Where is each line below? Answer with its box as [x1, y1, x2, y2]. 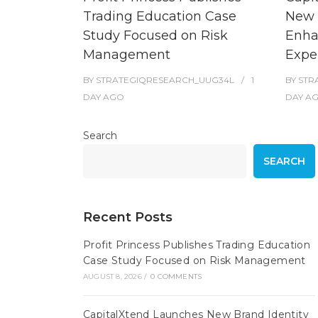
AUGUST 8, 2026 [83, 272, 142, 281]
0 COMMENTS [150, 272, 202, 281]
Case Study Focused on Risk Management [83, 254, 306, 267]
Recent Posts [83, 209, 172, 225]
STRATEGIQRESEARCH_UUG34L [96, 75, 234, 85]
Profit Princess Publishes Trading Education [83, 238, 311, 251]
